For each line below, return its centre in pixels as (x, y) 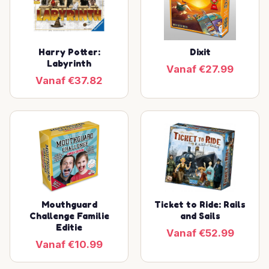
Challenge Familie (69, 216)
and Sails (200, 216)
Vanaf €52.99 (200, 233)
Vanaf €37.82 (69, 80)
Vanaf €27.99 (200, 69)
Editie (69, 227)
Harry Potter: (69, 52)
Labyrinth (69, 63)
